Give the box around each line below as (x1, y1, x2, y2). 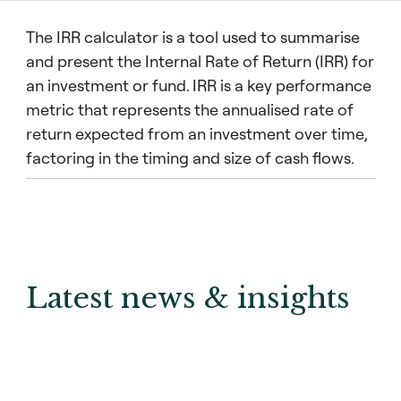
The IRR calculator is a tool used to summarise (26, 27, 360, 47)
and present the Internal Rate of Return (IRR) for (26, 51, 374, 72)
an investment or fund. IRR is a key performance (26, 75, 371, 96)
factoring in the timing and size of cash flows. (26, 148, 354, 168)
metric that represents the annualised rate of (26, 99, 354, 120)
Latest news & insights (26, 280, 350, 316)
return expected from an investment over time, (26, 124, 367, 144)
